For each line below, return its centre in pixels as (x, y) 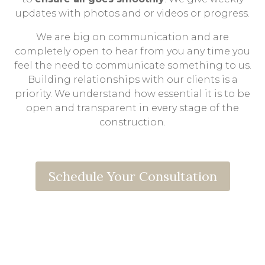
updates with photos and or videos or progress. (132, 14)
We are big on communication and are (132, 37)
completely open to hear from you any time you (132, 51)
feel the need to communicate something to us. (132, 66)
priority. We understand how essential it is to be (132, 94)
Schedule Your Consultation (132, 177)
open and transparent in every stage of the (132, 108)
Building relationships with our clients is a (132, 80)
